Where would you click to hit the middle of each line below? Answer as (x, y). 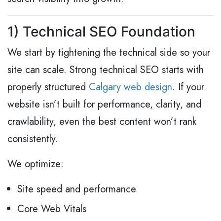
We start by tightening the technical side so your (109, 53)
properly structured (48, 87)
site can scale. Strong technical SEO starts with (106, 70)
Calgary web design (130, 87)
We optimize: (36, 164)
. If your (188, 87)
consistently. (33, 139)
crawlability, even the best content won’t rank (102, 122)
